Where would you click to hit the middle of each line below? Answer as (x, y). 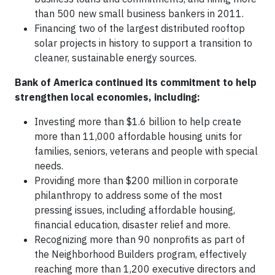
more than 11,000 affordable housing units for (138, 136)
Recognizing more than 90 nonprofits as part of (140, 239)
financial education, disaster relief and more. (132, 225)
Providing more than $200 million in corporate (136, 180)
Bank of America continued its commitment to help (136, 82)
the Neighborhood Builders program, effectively (141, 254)
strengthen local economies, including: (107, 97)
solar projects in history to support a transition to (143, 43)
